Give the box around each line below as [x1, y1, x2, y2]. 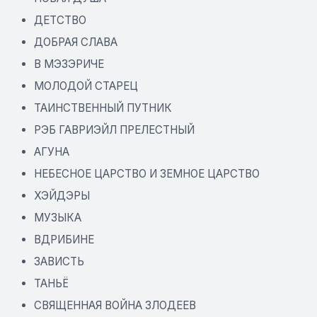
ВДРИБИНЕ [34, 232, 94, 246]
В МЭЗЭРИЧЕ [34, 57, 104, 71]
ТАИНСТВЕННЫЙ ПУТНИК [34, 100, 172, 115]
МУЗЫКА [34, 210, 81, 224]
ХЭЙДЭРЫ [34, 188, 90, 202]
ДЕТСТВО [34, 13, 86, 27]
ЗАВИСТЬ [34, 254, 84, 268]
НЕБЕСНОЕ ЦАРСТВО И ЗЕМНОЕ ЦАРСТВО [34, 166, 260, 180]
